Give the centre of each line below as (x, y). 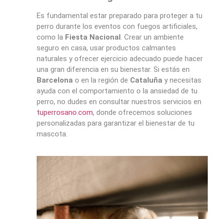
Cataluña (146, 80)
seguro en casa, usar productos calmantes (106, 48)
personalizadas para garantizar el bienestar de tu (115, 123)
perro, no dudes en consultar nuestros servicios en (119, 102)
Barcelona (55, 80)
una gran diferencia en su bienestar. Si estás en (113, 70)
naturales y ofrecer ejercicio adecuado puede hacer (120, 59)
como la (51, 37)
